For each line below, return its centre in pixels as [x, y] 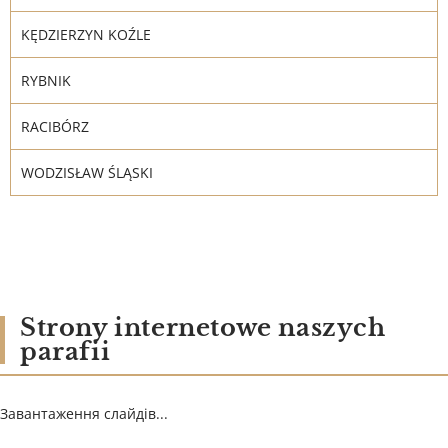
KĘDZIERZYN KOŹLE [86, 34]
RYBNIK [46, 80]
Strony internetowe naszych [203, 327]
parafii [65, 351]
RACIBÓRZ [55, 126]
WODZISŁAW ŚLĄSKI [87, 172]
